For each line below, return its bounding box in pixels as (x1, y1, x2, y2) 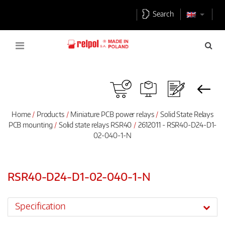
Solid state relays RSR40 (58, 120, 134, 129)
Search (153, 9, 175, 18)
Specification (15, 200, 66, 212)
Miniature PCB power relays (70, 109, 156, 119)
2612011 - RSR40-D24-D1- (136, 120, 217, 129)
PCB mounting (8, 120, 54, 129)
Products (36, 109, 64, 119)
